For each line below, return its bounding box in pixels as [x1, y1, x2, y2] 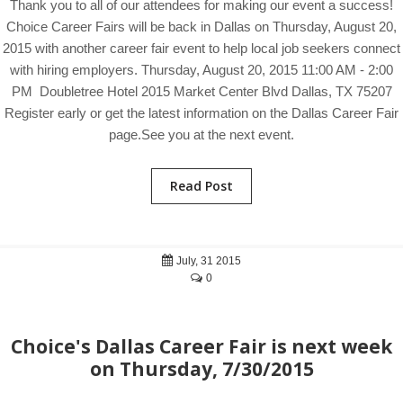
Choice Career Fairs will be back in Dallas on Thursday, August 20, [6, 19, 397, 34]
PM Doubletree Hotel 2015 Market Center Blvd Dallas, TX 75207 [11, 84, 392, 99]
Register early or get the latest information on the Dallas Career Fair [4, 105, 399, 121]
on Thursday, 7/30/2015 [89, 356, 314, 381]
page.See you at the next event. [109, 127, 294, 142]
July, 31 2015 [174, 255, 241, 267]
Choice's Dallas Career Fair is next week [11, 334, 392, 359]
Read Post [170, 177, 233, 194]
